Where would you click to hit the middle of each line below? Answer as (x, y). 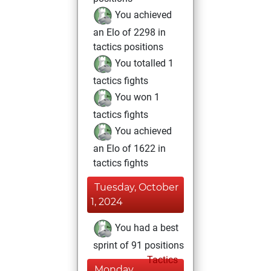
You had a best (145, 228)
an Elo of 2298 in (129, 32)
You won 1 (136, 97)
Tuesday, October (136, 187)
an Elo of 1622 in (129, 149)
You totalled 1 (143, 64)
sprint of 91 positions (139, 245)
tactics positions (128, 47)
